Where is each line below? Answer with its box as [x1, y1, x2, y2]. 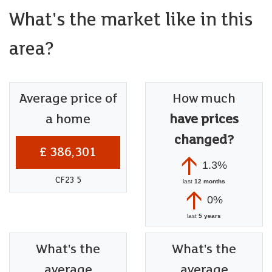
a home [46, 111, 90, 127]
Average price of [18, 90, 118, 106]
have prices [169, 111, 239, 127]
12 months [194, 177, 225, 185]
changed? [174, 132, 234, 148]
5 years [199, 212, 221, 219]
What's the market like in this [9, 8, 253, 30]
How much [172, 90, 236, 106]
